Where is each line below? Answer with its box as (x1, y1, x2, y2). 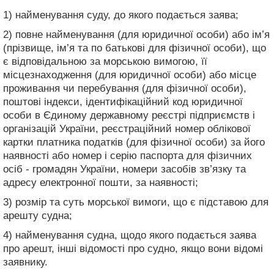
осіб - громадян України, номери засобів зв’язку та (3, 163, 246, 175)
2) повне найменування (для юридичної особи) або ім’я (3, 28, 270, 40)
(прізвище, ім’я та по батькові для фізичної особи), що (3, 42, 266, 54)
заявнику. (3, 256, 48, 268)
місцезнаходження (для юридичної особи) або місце (3, 68, 256, 81)
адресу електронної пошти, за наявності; (3, 176, 198, 188)
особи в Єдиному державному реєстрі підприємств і (3, 109, 255, 121)
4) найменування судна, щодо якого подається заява (3, 229, 256, 241)
